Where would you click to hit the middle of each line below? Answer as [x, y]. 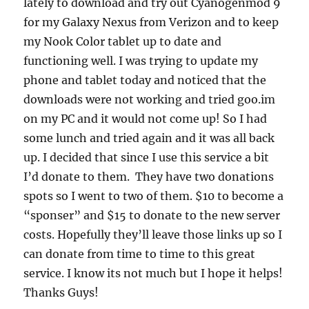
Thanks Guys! [61, 292]
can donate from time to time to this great [140, 254]
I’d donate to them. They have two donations [149, 177]
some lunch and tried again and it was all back [149, 138]
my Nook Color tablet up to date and [123, 41]
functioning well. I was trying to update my [141, 61]
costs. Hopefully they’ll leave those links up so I [153, 235]
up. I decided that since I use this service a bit [147, 157]
